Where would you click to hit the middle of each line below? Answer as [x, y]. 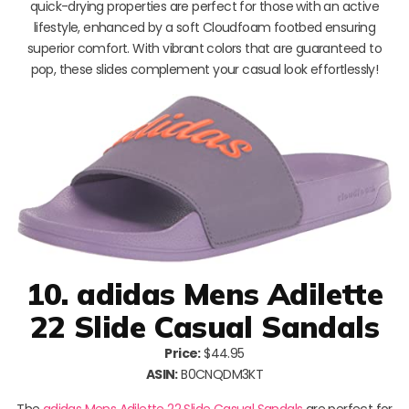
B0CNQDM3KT [220, 374]
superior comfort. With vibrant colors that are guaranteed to [204, 49]
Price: [183, 353]
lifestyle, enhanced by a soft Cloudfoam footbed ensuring [204, 28]
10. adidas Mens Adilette [204, 293]
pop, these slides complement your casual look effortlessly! [204, 70]
